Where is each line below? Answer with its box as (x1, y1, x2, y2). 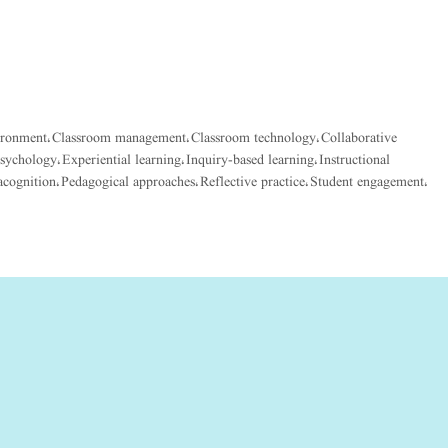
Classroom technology (190, 127, 316, 148)
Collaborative (320, 127, 397, 148)
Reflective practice (200, 171, 305, 192)
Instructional (319, 149, 390, 170)
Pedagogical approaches (61, 171, 195, 192)
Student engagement (310, 171, 424, 192)
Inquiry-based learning (186, 149, 314, 170)
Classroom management (51, 127, 186, 148)
